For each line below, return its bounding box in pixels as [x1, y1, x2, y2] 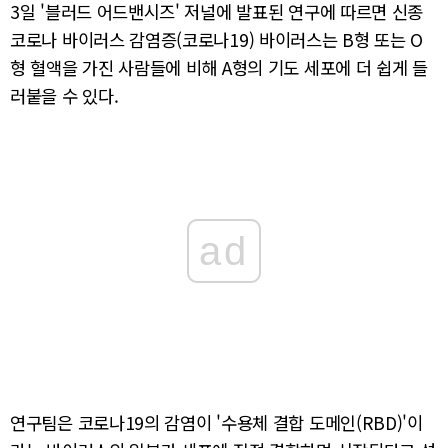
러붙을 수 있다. [10, 83, 119, 109]
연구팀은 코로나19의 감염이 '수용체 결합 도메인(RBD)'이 [10, 409, 423, 435]
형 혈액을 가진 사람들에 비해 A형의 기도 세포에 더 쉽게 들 [10, 55, 428, 81]
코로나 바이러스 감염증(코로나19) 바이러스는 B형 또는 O [10, 27, 424, 53]
